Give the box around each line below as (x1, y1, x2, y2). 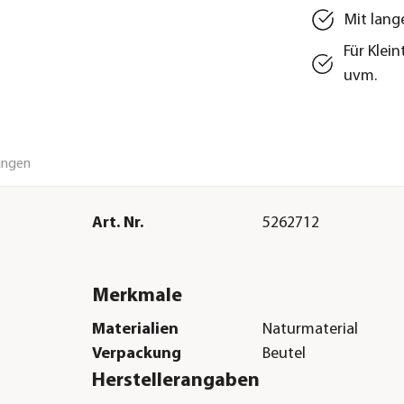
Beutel (262, 345, 307, 363)
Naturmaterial (262, 321, 359, 339)
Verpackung (91, 345, 181, 363)
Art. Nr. (91, 214, 143, 232)
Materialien (91, 321, 179, 339)
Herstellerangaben (91, 371, 260, 392)
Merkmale (91, 285, 182, 307)
